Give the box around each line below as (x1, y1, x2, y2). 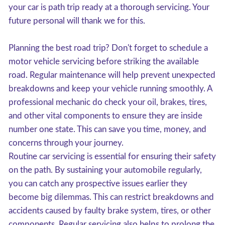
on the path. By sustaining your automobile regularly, (9, 166, 202, 174)
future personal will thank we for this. (9, 17, 145, 25)
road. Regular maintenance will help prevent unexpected (9, 71, 215, 79)
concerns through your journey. (9, 139, 124, 147)
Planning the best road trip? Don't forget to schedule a (9, 44, 208, 52)
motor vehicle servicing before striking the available (9, 57, 199, 66)
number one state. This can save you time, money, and (9, 125, 206, 134)
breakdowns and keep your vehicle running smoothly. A (9, 84, 212, 93)
